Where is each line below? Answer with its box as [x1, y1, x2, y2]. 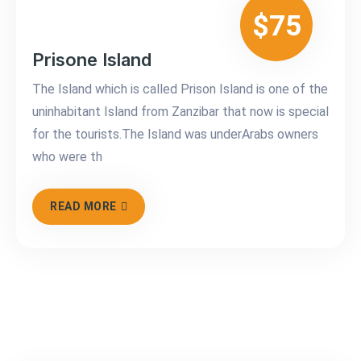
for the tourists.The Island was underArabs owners [32, 127, 318, 143]
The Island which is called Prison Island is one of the [32, 81, 328, 98]
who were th [32, 149, 102, 165]
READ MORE [50, 200, 117, 214]
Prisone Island [32, 49, 151, 71]
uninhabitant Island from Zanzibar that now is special [32, 104, 329, 120]
